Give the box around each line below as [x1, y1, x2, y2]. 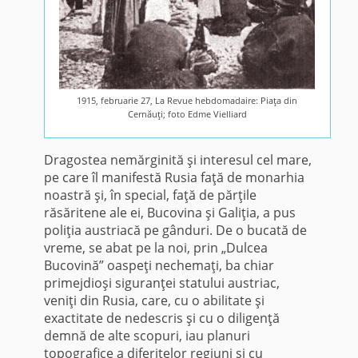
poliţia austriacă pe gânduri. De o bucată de [43, 221, 307, 240]
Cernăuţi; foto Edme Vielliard [127, 108, 247, 121]
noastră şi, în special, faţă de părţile [43, 186, 257, 205]
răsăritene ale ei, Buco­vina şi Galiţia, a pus [43, 204, 296, 222]
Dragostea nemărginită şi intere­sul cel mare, [43, 151, 312, 169]
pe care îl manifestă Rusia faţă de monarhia [43, 169, 304, 187]
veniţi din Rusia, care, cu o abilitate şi [43, 292, 265, 310]
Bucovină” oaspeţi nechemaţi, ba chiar [43, 257, 274, 275]
